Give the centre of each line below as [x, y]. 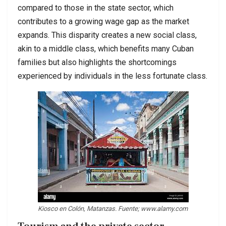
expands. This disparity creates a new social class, [107, 35]
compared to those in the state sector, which [96, 8]
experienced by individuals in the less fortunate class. [112, 76]
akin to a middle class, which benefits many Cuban [106, 49]
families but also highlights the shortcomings [97, 63]
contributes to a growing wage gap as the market [103, 22]
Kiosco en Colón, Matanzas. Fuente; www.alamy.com [112, 209]
